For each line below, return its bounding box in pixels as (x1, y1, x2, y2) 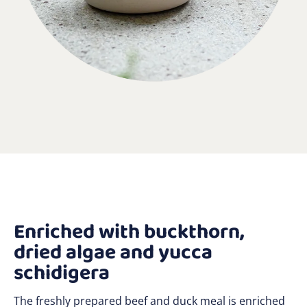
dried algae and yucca (14, 236, 212, 269)
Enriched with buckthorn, (14, 215, 245, 249)
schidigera (14, 256, 110, 290)
